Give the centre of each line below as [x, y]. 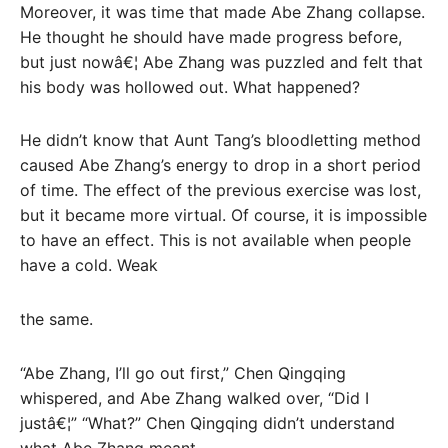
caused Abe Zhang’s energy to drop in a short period [220, 165]
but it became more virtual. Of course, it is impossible [223, 215]
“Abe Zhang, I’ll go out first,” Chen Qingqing [183, 373]
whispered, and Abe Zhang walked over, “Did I [194, 398]
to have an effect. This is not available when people [215, 240]
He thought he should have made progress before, [211, 36]
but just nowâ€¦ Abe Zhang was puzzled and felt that [221, 61]
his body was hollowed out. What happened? [190, 86]
